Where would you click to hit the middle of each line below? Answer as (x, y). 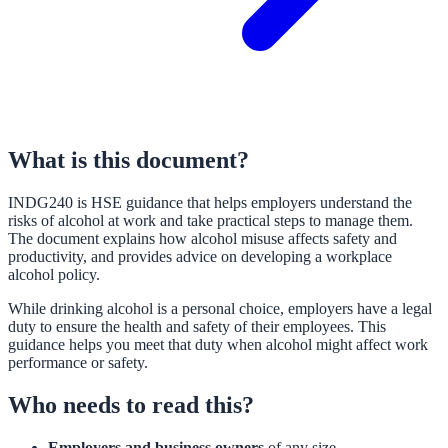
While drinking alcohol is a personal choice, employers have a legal (220, 308)
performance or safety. (78, 362)
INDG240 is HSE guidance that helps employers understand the (210, 202)
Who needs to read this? (131, 404)
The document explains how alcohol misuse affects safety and (202, 238)
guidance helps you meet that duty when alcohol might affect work (218, 344)
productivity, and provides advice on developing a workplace (200, 256)
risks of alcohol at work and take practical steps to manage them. (210, 220)
